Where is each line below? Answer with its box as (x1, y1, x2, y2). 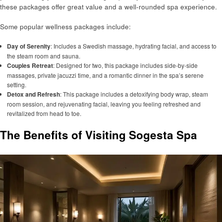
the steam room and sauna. (6, 52, 80, 60)
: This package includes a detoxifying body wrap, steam (59, 90, 208, 99)
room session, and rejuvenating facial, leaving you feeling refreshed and (6, 100, 201, 109)
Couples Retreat (6, 61, 53, 70)
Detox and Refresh (6, 90, 60, 99)
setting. (6, 80, 26, 89)
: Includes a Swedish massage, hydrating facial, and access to (50, 42, 217, 51)
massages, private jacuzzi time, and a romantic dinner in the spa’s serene (6, 71, 204, 80)
